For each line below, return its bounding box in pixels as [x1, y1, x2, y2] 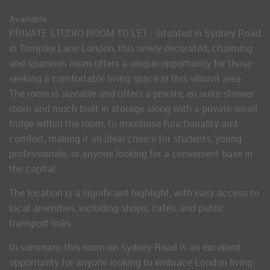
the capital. [9, 162, 58, 175]
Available [9, 13, 47, 25]
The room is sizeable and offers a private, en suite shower [9, 87, 254, 100]
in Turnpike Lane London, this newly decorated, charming [9, 42, 253, 55]
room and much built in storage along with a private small [9, 102, 257, 115]
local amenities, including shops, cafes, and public [9, 201, 225, 215]
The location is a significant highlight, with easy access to [9, 186, 259, 199]
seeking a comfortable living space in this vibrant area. [9, 72, 243, 85]
